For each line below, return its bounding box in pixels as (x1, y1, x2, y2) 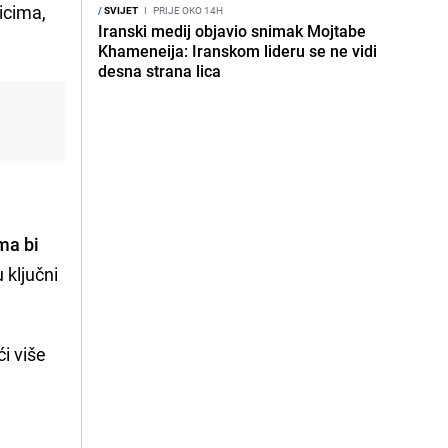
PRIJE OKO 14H (151, 3, 223, 17)
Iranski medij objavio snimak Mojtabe (98, 20, 366, 42)
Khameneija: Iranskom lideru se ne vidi (98, 40, 377, 62)
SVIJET (102, 3, 138, 17)
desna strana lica (98, 60, 221, 82)
